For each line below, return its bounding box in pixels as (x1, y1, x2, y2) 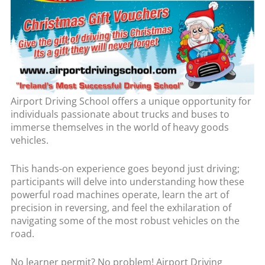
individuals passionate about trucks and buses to (10, 108, 230, 121)
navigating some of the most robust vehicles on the (10, 214, 240, 227)
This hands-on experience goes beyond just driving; (10, 161, 240, 175)
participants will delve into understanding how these (10, 174, 244, 188)
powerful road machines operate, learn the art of (10, 188, 229, 201)
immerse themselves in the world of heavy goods (10, 121, 229, 134)
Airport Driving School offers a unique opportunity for (10, 95, 251, 108)
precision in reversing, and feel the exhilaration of (10, 201, 231, 214)
